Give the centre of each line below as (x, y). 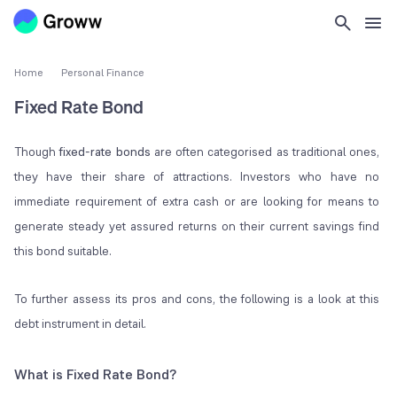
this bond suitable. (63, 251)
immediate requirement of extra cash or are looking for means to (197, 202)
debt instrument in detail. (82, 324)
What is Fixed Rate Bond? (95, 375)
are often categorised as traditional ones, (265, 152)
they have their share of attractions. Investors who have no (197, 177)
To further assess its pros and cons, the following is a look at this (197, 299)
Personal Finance (103, 73)
